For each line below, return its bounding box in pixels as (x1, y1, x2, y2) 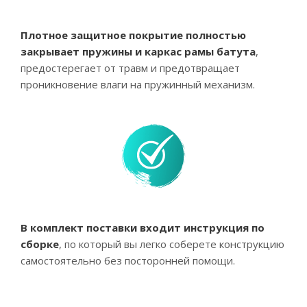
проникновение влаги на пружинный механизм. (21, 77, 255, 91)
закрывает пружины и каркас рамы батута (21, 45, 256, 58)
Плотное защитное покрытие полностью (21, 28, 246, 42)
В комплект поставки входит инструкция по (21, 221, 265, 234)
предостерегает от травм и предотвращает (21, 61, 240, 75)
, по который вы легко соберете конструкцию (59, 237, 284, 251)
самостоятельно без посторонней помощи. (21, 254, 235, 267)
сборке (21, 237, 59, 251)
